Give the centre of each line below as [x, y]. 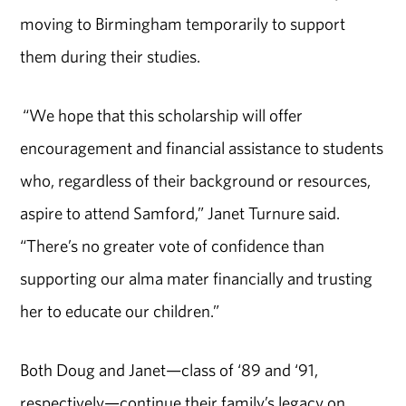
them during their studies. [111, 57]
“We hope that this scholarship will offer [162, 116]
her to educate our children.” [120, 311]
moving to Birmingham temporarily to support [183, 24]
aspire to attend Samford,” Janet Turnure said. [180, 213]
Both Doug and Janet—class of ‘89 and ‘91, [169, 369]
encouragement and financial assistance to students [202, 148]
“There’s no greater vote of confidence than [173, 246]
